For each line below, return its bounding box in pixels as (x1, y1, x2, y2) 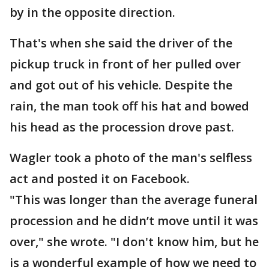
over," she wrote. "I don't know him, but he (10, 234, 259, 250)
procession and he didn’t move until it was (10, 213, 258, 229)
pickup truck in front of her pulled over (10, 56, 241, 73)
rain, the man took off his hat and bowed (10, 98, 249, 115)
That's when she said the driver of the (10, 35, 232, 52)
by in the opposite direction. (10, 4, 175, 21)
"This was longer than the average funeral (10, 192, 258, 208)
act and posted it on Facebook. (10, 171, 190, 187)
